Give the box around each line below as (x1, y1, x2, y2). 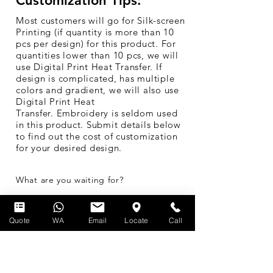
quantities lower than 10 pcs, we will (16, 49, 179, 61)
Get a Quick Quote (36, 199, 118, 211)
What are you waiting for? (16, 174, 124, 185)
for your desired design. (16, 141, 122, 154)
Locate (124, 215, 149, 225)
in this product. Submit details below (16, 118, 181, 130)
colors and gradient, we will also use (16, 83, 179, 96)
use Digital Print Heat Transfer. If (16, 60, 162, 73)
